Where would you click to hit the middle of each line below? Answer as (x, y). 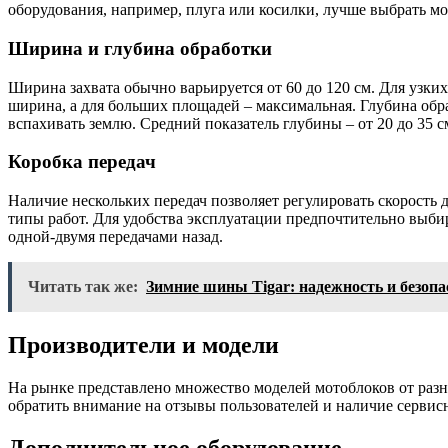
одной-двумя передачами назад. (115, 237)
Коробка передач (82, 162)
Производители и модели (143, 344)
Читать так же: (83, 287)
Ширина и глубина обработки (140, 48)
